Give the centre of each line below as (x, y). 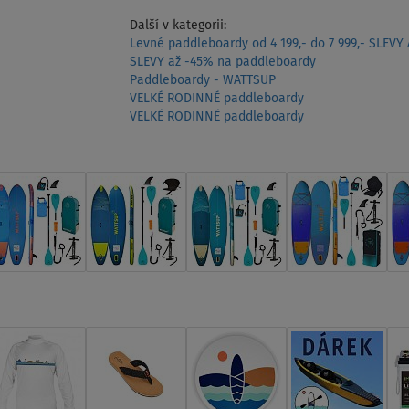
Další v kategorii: (178, 26)
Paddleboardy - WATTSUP (202, 81)
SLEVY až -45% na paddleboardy (222, 63)
